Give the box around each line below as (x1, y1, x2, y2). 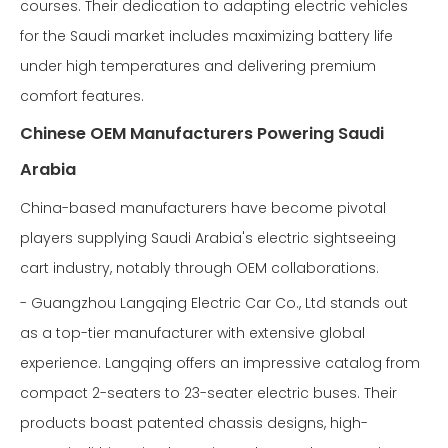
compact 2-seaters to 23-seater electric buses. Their (20, 383, 397, 403)
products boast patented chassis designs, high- (20, 413, 368, 433)
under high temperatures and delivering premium (20, 56, 376, 76)
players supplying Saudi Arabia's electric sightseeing (20, 228, 396, 248)
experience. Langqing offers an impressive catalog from (20, 353, 420, 373)
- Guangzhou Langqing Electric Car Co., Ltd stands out (20, 293, 408, 313)
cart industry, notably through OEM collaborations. (20, 258, 379, 278)
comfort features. (20, 86, 144, 106)
